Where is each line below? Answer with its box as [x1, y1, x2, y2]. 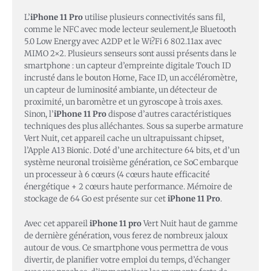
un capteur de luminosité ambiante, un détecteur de [24, 85, 217, 96]
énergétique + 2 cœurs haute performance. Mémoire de [24, 181, 232, 192]
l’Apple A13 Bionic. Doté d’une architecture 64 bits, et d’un [24, 145, 240, 156]
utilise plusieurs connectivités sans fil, [83, 12, 225, 23]
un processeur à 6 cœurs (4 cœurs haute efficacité [24, 169, 210, 180]
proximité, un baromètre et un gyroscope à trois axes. [24, 97, 223, 108]
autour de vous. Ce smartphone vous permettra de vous [24, 242, 228, 253]
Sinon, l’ [24, 109, 54, 120]
